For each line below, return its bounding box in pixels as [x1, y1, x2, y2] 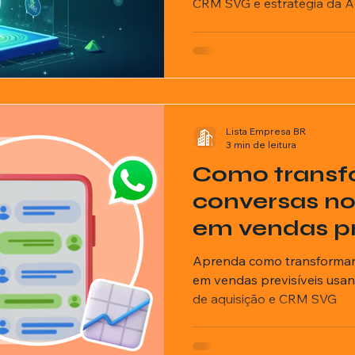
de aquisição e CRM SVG [193, 290, 337, 307]
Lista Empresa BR [226, 124, 306, 137]
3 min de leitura [226, 138, 296, 151]
